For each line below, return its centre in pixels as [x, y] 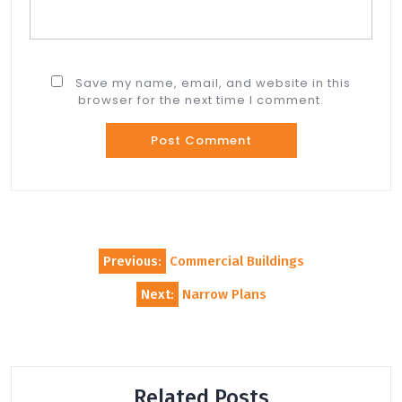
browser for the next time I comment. [201, 100]
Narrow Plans [224, 295]
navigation [66, 277]
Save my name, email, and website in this [213, 83]
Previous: [132, 262]
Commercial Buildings [236, 262]
